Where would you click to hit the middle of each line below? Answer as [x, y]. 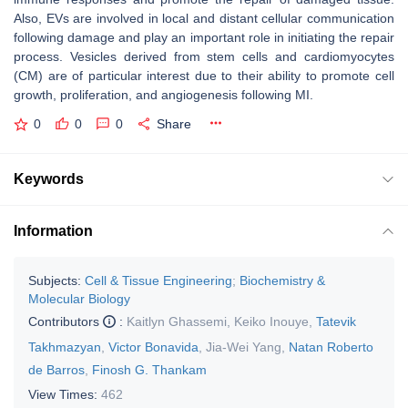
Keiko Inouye [271, 321]
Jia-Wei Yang [244, 347]
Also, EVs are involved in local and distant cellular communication [204, 18]
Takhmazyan [65, 347]
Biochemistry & [282, 280]
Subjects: [55, 280]
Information [53, 230]
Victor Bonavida [153, 347]
